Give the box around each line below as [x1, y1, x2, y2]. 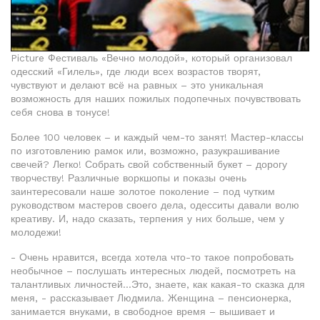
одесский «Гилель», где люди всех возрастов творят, [11, 66, 261, 78]
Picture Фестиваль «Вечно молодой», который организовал [11, 52, 292, 64]
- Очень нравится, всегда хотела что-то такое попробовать [11, 251, 294, 264]
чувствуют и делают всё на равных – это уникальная [11, 79, 264, 91]
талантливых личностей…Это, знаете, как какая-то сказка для [11, 279, 305, 291]
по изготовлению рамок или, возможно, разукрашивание [11, 145, 280, 157]
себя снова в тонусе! [11, 106, 110, 119]
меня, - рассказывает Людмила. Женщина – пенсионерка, [11, 292, 291, 304]
